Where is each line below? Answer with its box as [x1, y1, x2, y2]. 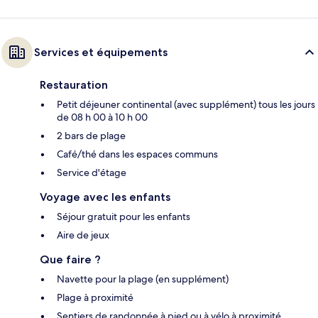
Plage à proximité [57, 291, 133, 305]
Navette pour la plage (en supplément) [57, 273, 229, 286]
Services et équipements [34, 45, 168, 60]
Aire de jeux [57, 229, 109, 242]
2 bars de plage [57, 129, 126, 143]
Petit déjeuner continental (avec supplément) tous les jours [57, 98, 315, 111]
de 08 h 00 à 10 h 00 [57, 111, 148, 124]
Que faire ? [40, 253, 101, 267]
